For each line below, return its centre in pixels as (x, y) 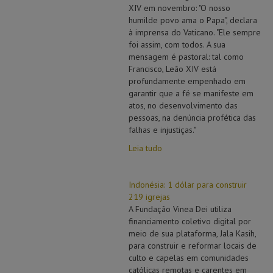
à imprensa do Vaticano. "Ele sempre (194, 32)
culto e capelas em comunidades (188, 258)
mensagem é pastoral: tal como (186, 57)
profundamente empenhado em (187, 81)
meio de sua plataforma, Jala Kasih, (192, 233)
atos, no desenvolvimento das (183, 105)
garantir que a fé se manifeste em (191, 93)
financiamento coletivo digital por (190, 221)
